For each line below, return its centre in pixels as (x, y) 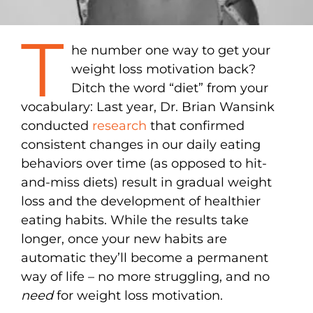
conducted (57, 125)
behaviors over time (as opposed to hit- (144, 163)
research (119, 125)
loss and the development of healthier (141, 201)
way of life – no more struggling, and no (145, 276)
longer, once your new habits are (124, 239)
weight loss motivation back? (163, 69)
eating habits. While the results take (135, 220)
